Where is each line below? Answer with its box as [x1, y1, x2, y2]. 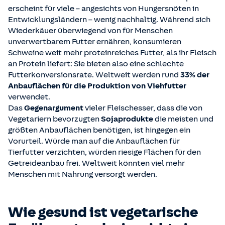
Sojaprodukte [101, 115, 155, 124]
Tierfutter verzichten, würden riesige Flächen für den [8, 148, 201, 157]
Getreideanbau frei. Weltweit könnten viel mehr [8, 159, 185, 168]
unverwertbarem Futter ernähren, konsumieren [8, 37, 181, 47]
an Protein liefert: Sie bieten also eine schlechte [8, 59, 184, 69]
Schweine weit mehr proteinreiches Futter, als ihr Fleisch [8, 48, 216, 58]
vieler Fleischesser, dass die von [85, 103, 202, 113]
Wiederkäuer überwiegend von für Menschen [8, 26, 173, 36]
